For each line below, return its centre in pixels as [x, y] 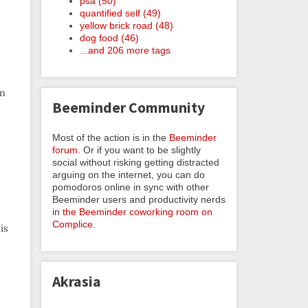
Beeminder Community [129, 108]
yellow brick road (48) [126, 25]
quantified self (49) [120, 13]
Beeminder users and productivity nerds [139, 199]
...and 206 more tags [125, 50]
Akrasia [77, 282]
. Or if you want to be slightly [139, 150]
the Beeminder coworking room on [137, 211]
